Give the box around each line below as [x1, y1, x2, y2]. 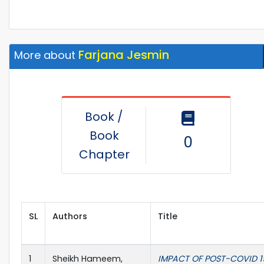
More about [14, 47, 78, 62]
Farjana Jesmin [78, 46, 169, 63]
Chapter [78, 146, 130, 163]
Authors [52, 210, 87, 222]
